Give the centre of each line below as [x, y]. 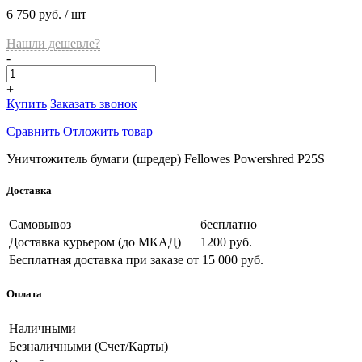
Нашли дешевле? [53, 43]
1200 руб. [226, 242]
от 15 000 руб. [225, 260]
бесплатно [229, 225]
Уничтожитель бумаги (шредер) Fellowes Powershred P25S [166, 158]
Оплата [24, 294]
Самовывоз [40, 225]
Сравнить [33, 131]
